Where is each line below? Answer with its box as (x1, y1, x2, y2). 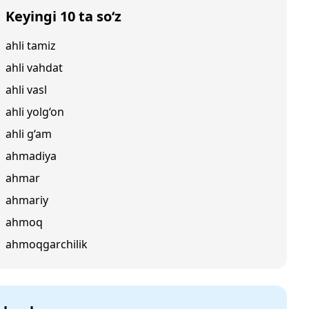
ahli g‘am (6, 126, 52, 141)
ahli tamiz (6, 38, 56, 53)
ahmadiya (6, 148, 57, 163)
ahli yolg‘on (6, 104, 64, 119)
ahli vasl (6, 82, 47, 97)
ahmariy (6, 192, 48, 208)
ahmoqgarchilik (6, 237, 88, 252)
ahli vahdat (6, 60, 63, 75)
